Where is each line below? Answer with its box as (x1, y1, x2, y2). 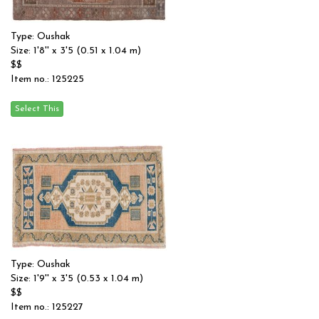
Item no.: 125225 (11, 74, 84, 85)
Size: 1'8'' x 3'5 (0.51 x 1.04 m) (11, 46, 141, 56)
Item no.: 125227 (11, 302, 83, 313)
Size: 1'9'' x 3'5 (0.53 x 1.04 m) (11, 273, 143, 284)
